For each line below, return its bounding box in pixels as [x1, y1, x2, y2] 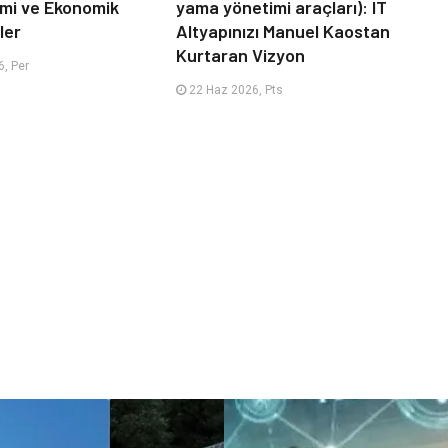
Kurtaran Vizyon [175, 43, 305, 66]
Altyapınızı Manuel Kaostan [175, 19, 390, 42]
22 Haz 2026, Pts [185, 82, 283, 97]
